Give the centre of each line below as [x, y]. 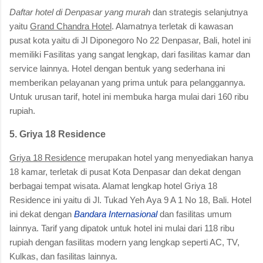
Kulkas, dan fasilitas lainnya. [63, 256]
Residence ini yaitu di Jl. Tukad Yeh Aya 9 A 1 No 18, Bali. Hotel [130, 200]
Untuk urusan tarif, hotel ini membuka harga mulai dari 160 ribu [129, 96]
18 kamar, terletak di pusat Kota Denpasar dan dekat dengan [125, 171]
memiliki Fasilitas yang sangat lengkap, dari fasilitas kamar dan [130, 54]
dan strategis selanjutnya [199, 12]
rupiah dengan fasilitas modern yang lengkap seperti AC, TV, [124, 242]
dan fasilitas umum [195, 214]
